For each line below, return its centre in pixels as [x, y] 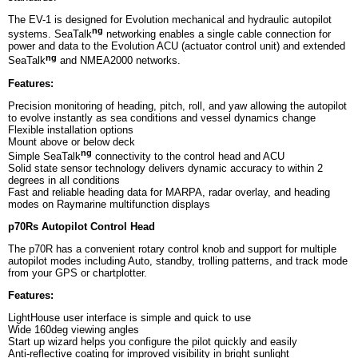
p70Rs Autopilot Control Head [82, 227]
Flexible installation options [71, 129]
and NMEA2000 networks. [119, 61]
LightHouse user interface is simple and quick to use [129, 318]
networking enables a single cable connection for [217, 34]
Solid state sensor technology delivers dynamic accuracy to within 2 [165, 169]
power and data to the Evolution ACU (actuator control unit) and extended [177, 46]
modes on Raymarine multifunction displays [109, 205]
